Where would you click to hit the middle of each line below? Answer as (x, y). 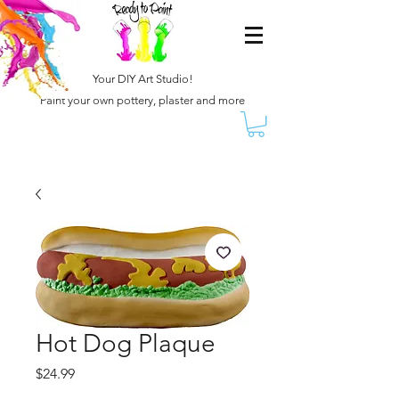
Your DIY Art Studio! (142, 79)
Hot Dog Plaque (126, 344)
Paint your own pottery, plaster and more (142, 100)
